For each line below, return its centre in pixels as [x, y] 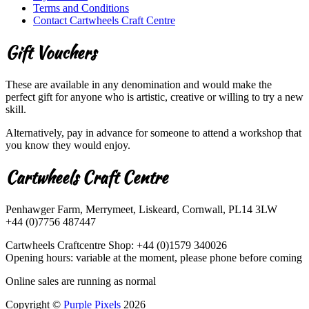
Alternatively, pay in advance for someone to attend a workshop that [153, 132]
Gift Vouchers [51, 52]
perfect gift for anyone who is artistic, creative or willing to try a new [154, 97]
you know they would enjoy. [68, 145]
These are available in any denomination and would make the [139, 84]
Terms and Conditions [81, 8]
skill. [16, 109]
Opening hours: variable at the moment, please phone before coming [154, 257]
